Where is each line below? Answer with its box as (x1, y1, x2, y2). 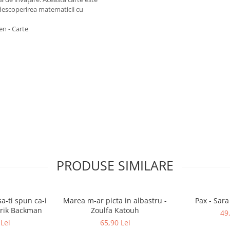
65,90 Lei (100, 218, 130, 227)
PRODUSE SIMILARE (56, 157, 174, 174)
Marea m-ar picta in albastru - (63, 196, 167, 205)
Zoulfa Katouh (91, 205, 139, 215)
